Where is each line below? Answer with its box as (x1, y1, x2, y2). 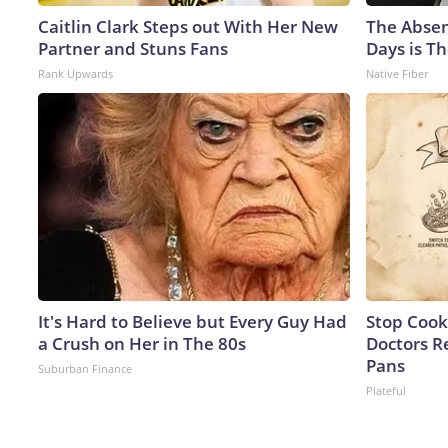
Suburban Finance (38, 360, 132, 376)
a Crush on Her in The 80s (38, 331, 246, 355)
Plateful (366, 382, 406, 398)
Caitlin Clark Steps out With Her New (38, 14, 338, 38)
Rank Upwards (38, 65, 113, 81)
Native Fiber (366, 65, 428, 81)
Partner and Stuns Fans (38, 36, 228, 60)
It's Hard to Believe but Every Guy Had (38, 309, 347, 333)
